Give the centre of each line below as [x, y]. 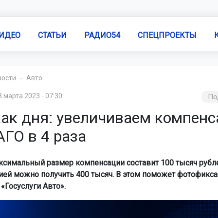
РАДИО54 [102, 35]
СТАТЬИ [52, 35]
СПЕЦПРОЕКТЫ [167, 35]
